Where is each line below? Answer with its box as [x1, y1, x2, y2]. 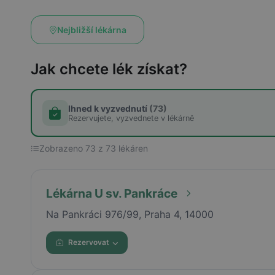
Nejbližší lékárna [56, 25, 126, 36]
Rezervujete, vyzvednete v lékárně [68, 113, 194, 123]
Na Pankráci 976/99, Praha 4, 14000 [45, 207, 214, 220]
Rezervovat [68, 238, 109, 247]
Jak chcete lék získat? [30, 60, 187, 79]
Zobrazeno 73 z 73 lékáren [39, 142, 148, 153]
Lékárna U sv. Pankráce [45, 185, 177, 201]
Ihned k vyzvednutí [68, 103, 149, 114]
